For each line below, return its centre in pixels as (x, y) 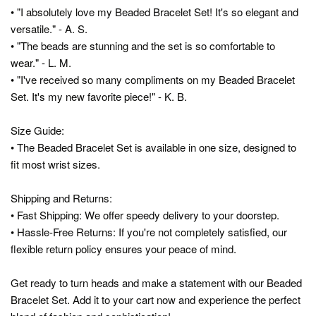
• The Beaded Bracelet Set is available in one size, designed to (153, 147)
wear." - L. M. (41, 62)
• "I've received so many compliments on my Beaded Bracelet (153, 79)
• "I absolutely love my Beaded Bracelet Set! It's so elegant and (154, 11)
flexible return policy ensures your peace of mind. (123, 248)
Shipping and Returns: (61, 197)
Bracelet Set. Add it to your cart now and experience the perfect (156, 299)
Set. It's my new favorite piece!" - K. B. (99, 96)
